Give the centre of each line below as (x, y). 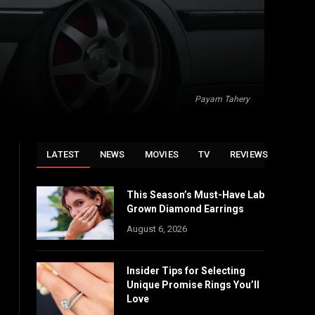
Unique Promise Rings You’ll (193, 285)
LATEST (63, 154)
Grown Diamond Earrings (185, 209)
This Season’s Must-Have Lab (195, 195)
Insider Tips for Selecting (186, 271)
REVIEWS (249, 154)
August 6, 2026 (157, 229)
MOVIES (162, 154)
